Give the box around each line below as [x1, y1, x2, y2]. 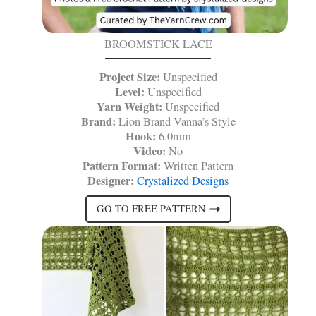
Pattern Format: [83, 157, 161, 174]
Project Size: [99, 68, 160, 85]
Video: [133, 142, 166, 159]
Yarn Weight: [97, 97, 165, 115]
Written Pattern [161, 157, 233, 174]
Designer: [87, 171, 134, 189]
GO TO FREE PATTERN [96, 202, 206, 216]
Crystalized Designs [137, 172, 229, 188]
